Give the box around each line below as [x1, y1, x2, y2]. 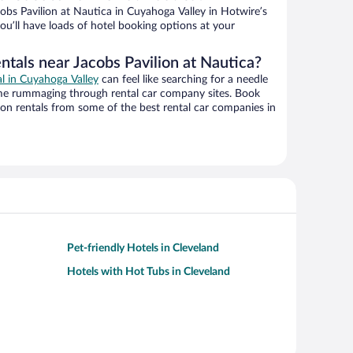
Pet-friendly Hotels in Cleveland [67, 243, 219, 255]
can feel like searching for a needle [98, 74, 268, 86]
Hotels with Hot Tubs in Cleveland [67, 266, 230, 278]
